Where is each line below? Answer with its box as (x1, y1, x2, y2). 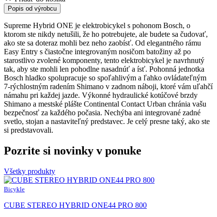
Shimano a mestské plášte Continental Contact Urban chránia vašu (4, 99, 206, 108)
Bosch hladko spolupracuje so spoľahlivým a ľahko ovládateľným (4, 73, 206, 82)
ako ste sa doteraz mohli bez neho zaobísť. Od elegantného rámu (4, 38, 201, 47)
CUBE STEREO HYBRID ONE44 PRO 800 (4, 201, 147, 209)
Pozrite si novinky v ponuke (4, 144, 141, 157)
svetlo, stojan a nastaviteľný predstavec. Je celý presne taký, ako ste (4, 117, 210, 125)
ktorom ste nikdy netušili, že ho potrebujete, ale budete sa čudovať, (4, 30, 208, 38)
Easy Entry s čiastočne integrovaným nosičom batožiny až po (4, 47, 191, 56)
